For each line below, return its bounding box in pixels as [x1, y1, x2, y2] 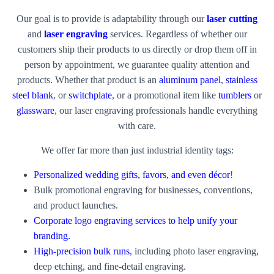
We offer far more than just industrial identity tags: [40, 144, 234, 155]
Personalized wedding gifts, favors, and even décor [34, 169, 230, 180]
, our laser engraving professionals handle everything [54, 105, 257, 116]
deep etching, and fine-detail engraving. [34, 261, 186, 272]
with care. [118, 120, 156, 131]
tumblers [218, 89, 251, 100]
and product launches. [34, 199, 118, 210]
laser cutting [207, 13, 257, 24]
